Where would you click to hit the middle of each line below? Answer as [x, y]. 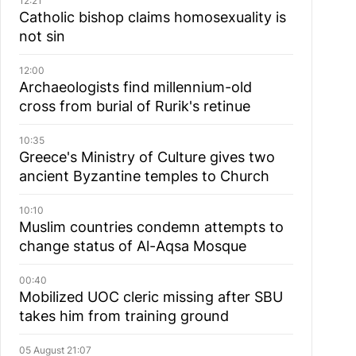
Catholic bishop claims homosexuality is [152, 17]
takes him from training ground [124, 316]
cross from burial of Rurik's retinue [134, 106]
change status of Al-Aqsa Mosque [132, 246]
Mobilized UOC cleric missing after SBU [151, 297]
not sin [42, 36]
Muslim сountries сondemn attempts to [151, 227]
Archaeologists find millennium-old [135, 87]
